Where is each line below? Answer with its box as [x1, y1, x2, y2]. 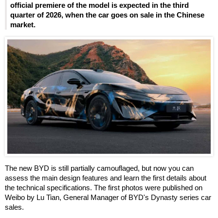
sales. [5, 203, 24, 212]
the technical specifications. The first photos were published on [5, 183, 202, 192]
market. [10, 20, 36, 29]
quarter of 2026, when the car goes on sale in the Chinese [10, 10, 204, 19]
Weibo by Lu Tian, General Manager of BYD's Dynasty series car [5, 193, 211, 202]
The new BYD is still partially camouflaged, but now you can [5, 164, 194, 173]
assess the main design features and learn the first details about [5, 174, 206, 182]
